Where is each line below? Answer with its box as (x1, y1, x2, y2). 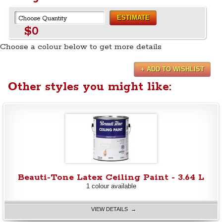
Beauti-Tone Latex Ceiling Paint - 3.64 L (18, 171, 204, 183)
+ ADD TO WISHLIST (140, 65, 204, 73)
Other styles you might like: (8, 80, 171, 94)
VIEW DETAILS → (91, 206, 136, 212)
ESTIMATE (116, 14, 150, 22)
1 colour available (86, 182, 136, 190)
